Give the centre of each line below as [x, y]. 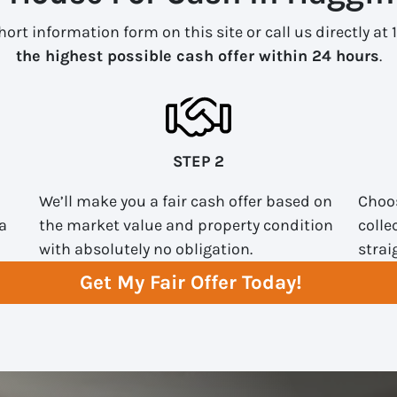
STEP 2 [198, 161]
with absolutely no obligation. [146, 249]
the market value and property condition [186, 225]
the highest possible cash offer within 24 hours [197, 55]
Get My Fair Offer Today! [191, 283]
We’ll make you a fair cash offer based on [186, 201]
